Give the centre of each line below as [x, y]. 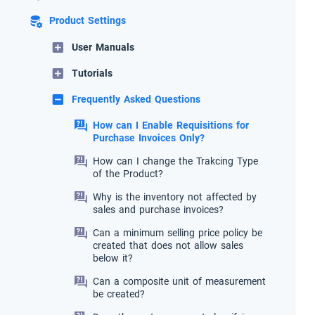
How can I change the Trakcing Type [175, 161]
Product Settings [88, 21]
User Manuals [103, 47]
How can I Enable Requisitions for [171, 126]
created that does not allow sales [168, 246]
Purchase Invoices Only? [149, 138]
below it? [113, 258]
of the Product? [128, 174]
